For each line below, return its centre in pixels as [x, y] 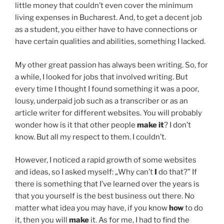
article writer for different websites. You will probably [108, 113]
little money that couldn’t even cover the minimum [104, 6]
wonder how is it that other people [76, 125]
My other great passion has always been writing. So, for [111, 65]
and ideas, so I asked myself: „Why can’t [85, 172]
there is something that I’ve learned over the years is [107, 184]
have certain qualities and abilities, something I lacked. [110, 42]
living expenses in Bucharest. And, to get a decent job [108, 18]
